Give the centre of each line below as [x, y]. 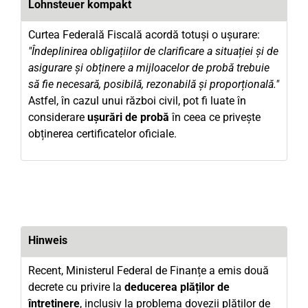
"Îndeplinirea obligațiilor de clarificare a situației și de [153, 51]
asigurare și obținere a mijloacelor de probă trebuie [149, 68]
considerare [58, 117]
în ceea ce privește [215, 117]
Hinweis [48, 240]
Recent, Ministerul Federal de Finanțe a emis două [148, 271]
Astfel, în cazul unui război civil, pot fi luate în [137, 101]
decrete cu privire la [76, 287]
